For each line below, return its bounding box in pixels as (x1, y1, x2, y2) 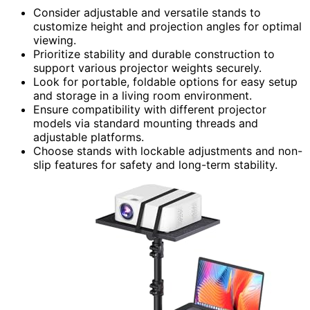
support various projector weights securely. (33, 60, 262, 75)
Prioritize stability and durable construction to (33, 46, 275, 61)
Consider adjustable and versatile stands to (33, 5, 261, 19)
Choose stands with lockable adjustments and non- (33, 143, 302, 158)
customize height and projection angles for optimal (33, 19, 302, 33)
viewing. (33, 33, 76, 47)
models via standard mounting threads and (33, 116, 258, 130)
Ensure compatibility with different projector (33, 102, 266, 116)
